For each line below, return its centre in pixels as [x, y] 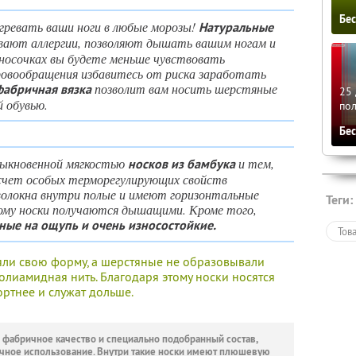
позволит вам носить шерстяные [184, 89]
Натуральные [236, 27]
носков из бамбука [182, 164]
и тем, [255, 163]
